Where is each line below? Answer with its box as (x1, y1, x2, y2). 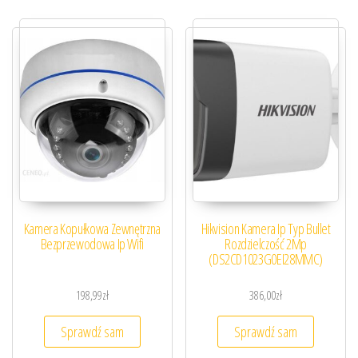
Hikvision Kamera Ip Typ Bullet (201, 219, 331, 239)
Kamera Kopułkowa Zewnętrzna (23, 219, 161, 239)
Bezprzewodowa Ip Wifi (40, 234, 145, 254)
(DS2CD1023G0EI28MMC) (209, 249, 324, 269)
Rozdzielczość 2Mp (225, 234, 308, 254)
